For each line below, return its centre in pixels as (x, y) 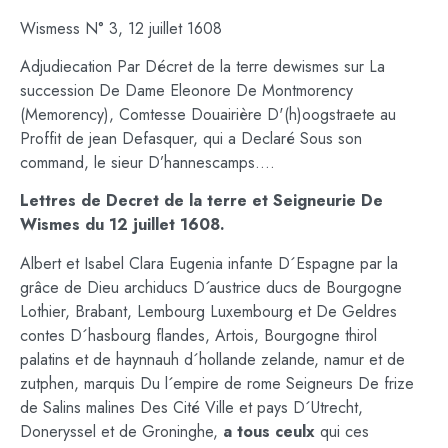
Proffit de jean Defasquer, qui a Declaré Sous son (191, 138)
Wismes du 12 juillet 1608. (122, 225)
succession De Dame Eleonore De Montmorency (186, 90)
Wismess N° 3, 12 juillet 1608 (121, 28)
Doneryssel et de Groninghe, (121, 431)
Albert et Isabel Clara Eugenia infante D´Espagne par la (209, 263)
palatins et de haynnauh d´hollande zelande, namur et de (212, 359)
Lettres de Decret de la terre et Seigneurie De (201, 201)
